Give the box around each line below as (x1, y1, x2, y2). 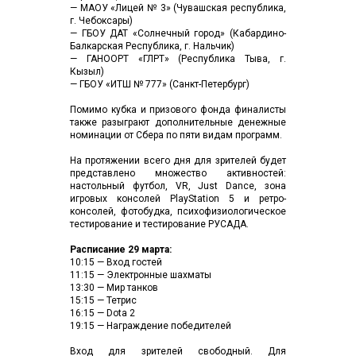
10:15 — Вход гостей (70, 257, 162, 268)
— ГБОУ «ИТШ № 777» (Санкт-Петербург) (70, 79, 250, 90)
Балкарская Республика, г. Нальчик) (70, 41, 234, 52)
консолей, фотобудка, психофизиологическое (70, 206, 286, 217)
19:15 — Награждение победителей (70, 320, 231, 331)
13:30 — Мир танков (70, 282, 161, 293)
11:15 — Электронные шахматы (70, 269, 211, 281)
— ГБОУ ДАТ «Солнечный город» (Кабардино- (70, 28, 286, 39)
